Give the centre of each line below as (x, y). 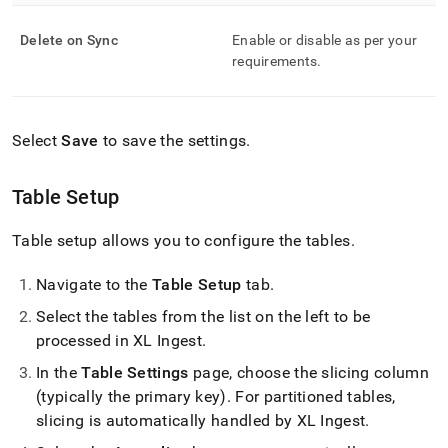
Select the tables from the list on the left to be (203, 316)
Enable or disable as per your (325, 40)
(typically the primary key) (131, 396)
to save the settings (172, 140)
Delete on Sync (69, 40)
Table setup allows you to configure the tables (181, 240)
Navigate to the (94, 284)
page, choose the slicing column (308, 372)
